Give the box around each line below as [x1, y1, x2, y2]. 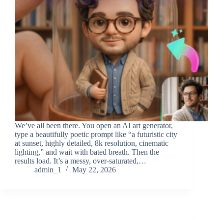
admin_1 [34, 165, 61, 174]
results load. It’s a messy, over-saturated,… [15, 157, 146, 165]
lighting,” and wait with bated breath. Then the [15, 148, 159, 157]
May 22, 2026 [72, 165, 116, 174]
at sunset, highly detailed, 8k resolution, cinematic [15, 139, 168, 148]
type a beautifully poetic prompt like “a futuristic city [15, 130, 177, 139]
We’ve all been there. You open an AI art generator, [15, 121, 173, 130]
